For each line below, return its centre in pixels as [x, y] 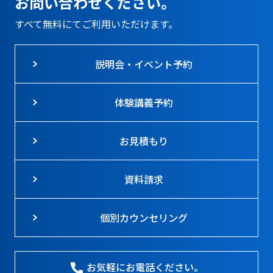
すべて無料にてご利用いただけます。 [96, 24]
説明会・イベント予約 [144, 64]
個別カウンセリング [144, 218]
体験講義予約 [144, 102]
